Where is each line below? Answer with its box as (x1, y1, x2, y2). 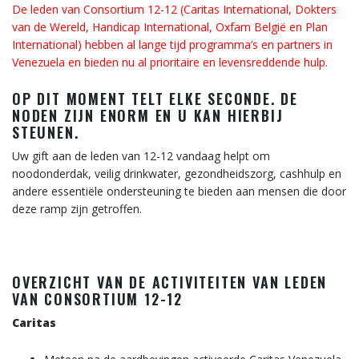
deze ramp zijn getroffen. (12, 201, 142, 216)
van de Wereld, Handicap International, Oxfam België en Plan (12, 19, 328, 34)
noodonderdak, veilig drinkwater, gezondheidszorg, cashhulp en (12, 166, 341, 181)
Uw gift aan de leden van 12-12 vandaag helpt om (12, 148, 270, 163)
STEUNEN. (12, 122, 79, 143)
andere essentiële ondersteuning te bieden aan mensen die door (12, 184, 346, 199)
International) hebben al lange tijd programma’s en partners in (12, 37, 333, 52)
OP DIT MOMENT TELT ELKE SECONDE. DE (12, 88, 298, 109)
